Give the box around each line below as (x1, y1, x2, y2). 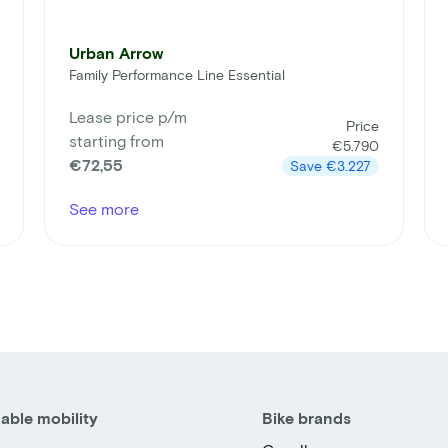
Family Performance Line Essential (69, 65, 285, 83)
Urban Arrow (69, 42, 163, 62)
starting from (69, 130, 164, 150)
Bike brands (262, 407, 352, 427)
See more (69, 198, 139, 218)
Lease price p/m (69, 106, 187, 126)
